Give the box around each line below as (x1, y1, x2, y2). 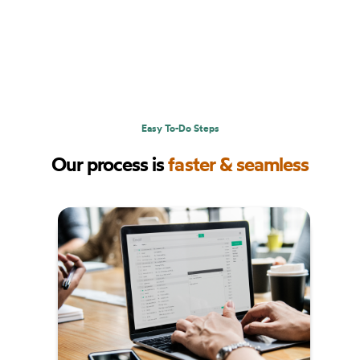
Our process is (51, 151, 169, 176)
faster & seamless (168, 151, 309, 176)
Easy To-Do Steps (141, 121, 219, 134)
